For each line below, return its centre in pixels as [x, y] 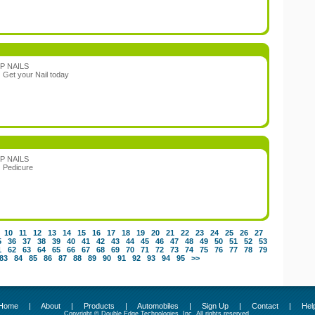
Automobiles [158, 306]
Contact [265, 306]
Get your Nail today [36, 75]
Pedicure [18, 167]
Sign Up [215, 306]
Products [99, 306]
